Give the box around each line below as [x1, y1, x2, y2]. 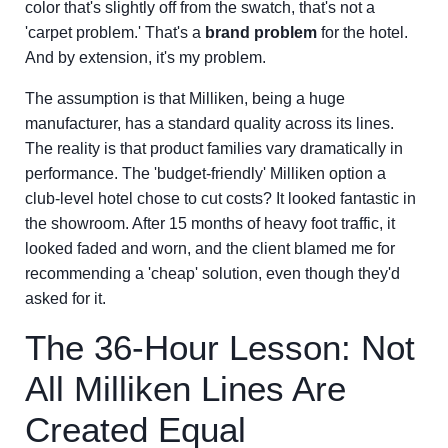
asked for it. [25, 290, 106, 307]
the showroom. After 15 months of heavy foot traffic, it [25, 215, 395, 232]
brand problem [205, 24, 317, 41]
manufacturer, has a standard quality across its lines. [25, 115, 394, 132]
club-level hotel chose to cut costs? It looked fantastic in [25, 190, 416, 207]
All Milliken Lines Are [25, 369, 346, 408]
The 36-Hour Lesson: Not [25, 328, 415, 367]
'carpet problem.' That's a [25, 24, 205, 41]
